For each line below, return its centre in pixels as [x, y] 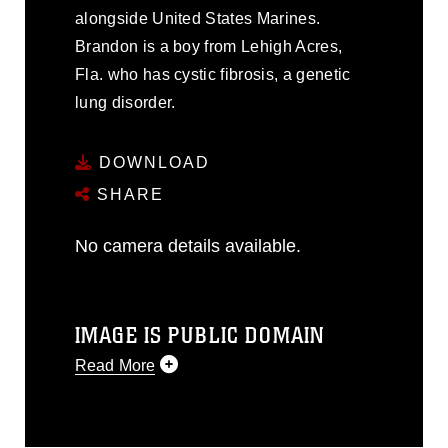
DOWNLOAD [151, 162]
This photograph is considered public [209, 409]
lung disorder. [125, 102]
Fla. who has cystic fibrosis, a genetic [213, 74]
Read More [115, 365]
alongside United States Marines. [198, 18]
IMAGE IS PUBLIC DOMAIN [200, 335]
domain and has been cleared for [195, 429]
